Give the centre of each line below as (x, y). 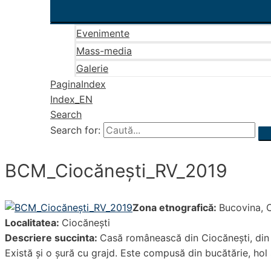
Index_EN (71, 99)
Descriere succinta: (52, 237)
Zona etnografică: (176, 207)
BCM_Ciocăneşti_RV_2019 (116, 170)
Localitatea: (33, 222)
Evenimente (103, 33)
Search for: (75, 130)
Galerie (92, 68)
